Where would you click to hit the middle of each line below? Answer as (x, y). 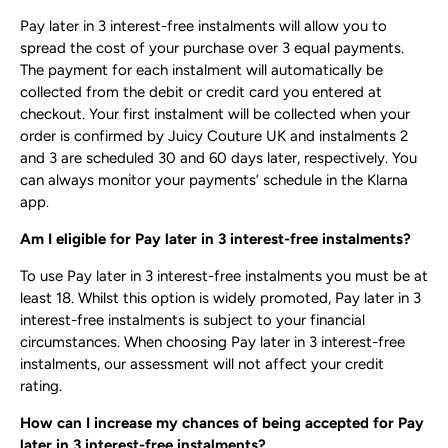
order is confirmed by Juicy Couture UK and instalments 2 (214, 136)
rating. (41, 386)
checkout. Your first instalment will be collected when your (215, 114)
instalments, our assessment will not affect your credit (202, 364)
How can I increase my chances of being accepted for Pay (222, 423)
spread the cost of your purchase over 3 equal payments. (212, 48)
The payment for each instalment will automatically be (201, 70)
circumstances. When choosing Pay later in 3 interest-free (212, 342)
